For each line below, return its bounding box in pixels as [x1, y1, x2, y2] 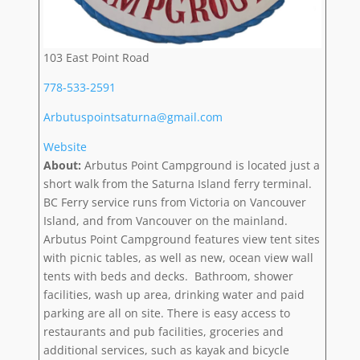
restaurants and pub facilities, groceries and [43, 323, 284, 339]
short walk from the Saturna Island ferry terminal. [43, 175, 312, 191]
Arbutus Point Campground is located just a [80, 157, 320, 173]
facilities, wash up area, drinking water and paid [43, 286, 305, 302]
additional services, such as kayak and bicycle [43, 342, 289, 358]
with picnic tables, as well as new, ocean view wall [43, 249, 313, 265]
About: [43, 157, 81, 173]
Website [43, 138, 87, 154]
